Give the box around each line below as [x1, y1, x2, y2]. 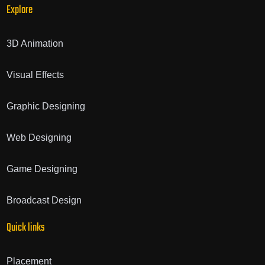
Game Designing [6, 164, 77, 174]
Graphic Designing [6, 101, 85, 112]
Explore [6, 2, 33, 20]
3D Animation [6, 38, 63, 49]
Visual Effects [6, 70, 64, 80]
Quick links [6, 219, 45, 237]
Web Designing [6, 132, 72, 143]
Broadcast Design [6, 195, 82, 206]
